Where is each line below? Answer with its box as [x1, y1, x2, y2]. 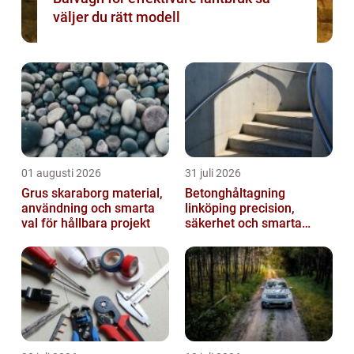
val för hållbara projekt [21, 216, 150, 232]
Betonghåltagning [185, 186, 285, 201]
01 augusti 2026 [21, 167, 101, 180]
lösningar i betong [185, 231, 287, 247]
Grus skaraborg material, [21, 186, 112, 201]
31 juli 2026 [185, 167, 241, 180]
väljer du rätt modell [53, 9, 180, 26]
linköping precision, [185, 201, 239, 217]
